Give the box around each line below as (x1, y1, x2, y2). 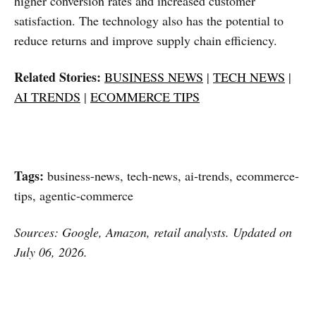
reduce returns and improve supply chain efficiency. (14, 32, 277, 49)
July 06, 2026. (14, 243, 87, 261)
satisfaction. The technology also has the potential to (14, 12, 284, 30)
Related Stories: (14, 68, 101, 87)
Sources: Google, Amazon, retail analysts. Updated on (14, 224, 292, 241)
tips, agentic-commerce (14, 187, 133, 205)
